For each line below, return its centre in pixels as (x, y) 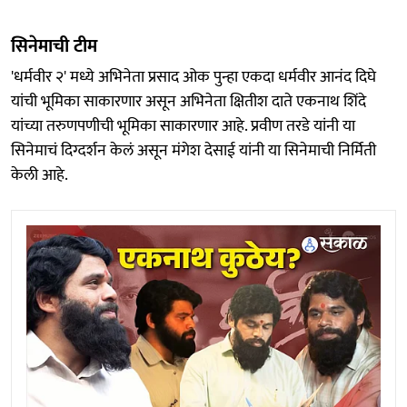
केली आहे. (40, 176)
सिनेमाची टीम (54, 47)
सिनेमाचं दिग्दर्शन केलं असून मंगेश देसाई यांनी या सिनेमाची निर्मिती (194, 151)
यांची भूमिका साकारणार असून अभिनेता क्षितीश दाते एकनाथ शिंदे (189, 102)
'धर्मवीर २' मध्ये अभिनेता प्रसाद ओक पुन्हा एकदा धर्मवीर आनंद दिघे (194, 78)
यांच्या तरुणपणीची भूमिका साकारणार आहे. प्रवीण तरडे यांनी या (183, 127)
